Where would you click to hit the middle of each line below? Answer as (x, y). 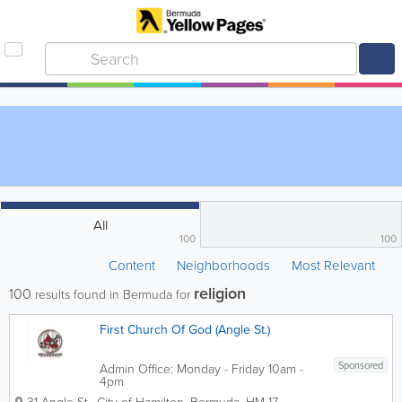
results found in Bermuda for (113, 295)
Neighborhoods (223, 266)
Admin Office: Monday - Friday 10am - (201, 369)
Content (134, 266)
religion (220, 293)
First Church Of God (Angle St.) (185, 330)
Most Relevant (333, 266)
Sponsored (361, 365)
